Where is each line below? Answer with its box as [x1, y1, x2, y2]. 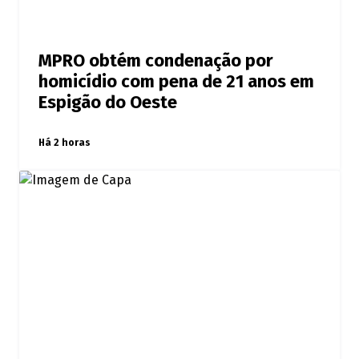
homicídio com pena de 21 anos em [38, 71, 314, 93]
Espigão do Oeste [38, 92, 177, 114]
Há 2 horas [38, 137, 91, 149]
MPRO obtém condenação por [38, 50, 273, 72]
